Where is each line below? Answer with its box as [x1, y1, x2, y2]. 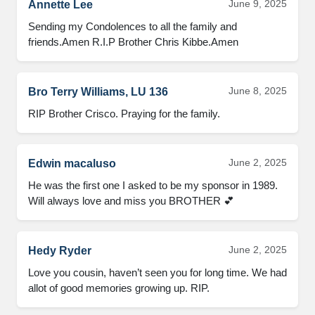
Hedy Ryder [28, 245, 91, 257]
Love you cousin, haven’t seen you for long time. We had [28, 266, 287, 279]
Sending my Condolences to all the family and [28, 20, 237, 33]
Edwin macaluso [28, 157, 116, 170]
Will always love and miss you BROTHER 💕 [28, 195, 234, 207]
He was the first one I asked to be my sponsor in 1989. [28, 179, 278, 192]
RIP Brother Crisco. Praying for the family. [28, 108, 220, 120]
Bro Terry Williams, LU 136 [28, 86, 168, 98]
